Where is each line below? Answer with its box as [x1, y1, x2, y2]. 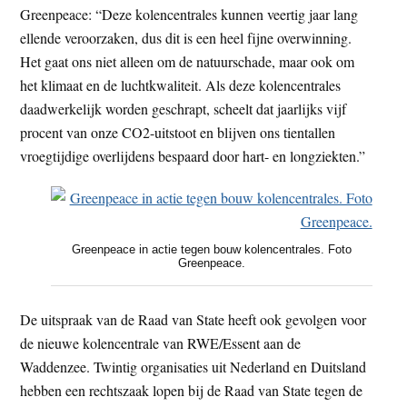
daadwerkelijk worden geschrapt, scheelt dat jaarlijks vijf [20, 98, 347, 118]
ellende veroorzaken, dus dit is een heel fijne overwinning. [20, 27, 352, 47]
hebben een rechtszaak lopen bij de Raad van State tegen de [20, 380, 363, 400]
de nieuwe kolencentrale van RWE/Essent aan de [20, 333, 302, 352]
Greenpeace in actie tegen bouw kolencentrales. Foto [71, 242, 352, 256]
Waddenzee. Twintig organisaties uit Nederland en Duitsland [20, 356, 367, 376]
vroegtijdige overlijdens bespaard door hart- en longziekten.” [20, 145, 366, 165]
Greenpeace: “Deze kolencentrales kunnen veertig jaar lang [20, 4, 359, 24]
